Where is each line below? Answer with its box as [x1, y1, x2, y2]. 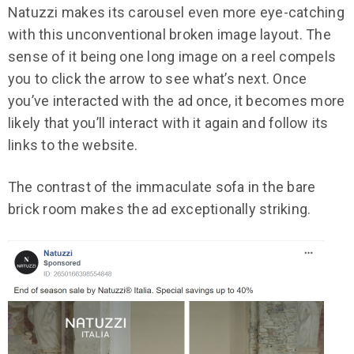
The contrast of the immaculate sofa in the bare [8, 179, 316, 196]
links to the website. [8, 137, 138, 154]
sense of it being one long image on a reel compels [8, 48, 337, 66]
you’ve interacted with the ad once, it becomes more [8, 92, 345, 110]
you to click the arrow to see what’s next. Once [8, 70, 307, 88]
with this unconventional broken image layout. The [8, 26, 331, 43]
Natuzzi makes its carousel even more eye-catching [8, 4, 345, 21]
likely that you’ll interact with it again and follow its [8, 115, 329, 132]
